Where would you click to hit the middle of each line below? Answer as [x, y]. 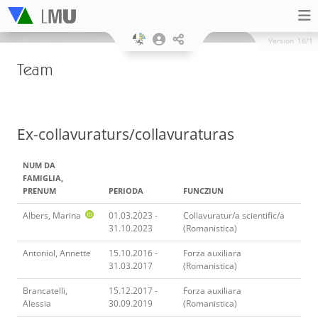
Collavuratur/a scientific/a [234, 215]
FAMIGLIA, [43, 177]
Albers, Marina [52, 215]
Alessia [37, 303]
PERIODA [126, 190]
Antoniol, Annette [57, 253]
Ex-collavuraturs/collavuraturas [126, 134]
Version [281, 40]
